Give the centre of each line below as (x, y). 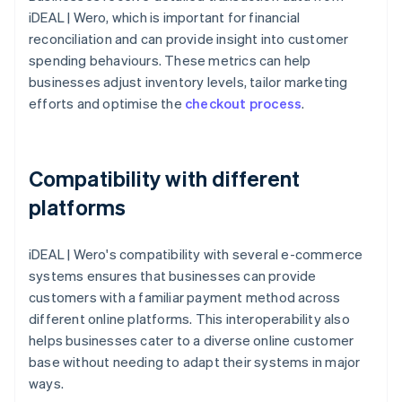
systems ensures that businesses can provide (173, 276)
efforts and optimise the (107, 104)
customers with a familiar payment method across (185, 297)
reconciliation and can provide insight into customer (189, 39)
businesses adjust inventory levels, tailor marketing (188, 82)
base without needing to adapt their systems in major (195, 362)
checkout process (244, 104)
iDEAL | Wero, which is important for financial (165, 17)
